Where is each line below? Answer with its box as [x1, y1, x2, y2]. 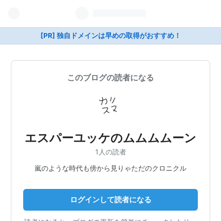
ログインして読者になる [70, 194, 151, 204]
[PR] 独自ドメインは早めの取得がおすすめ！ [40, 32, 181, 39]
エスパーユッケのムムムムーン [25, 131, 196, 145]
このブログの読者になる [67, 73, 154, 82]
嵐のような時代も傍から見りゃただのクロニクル [35, 163, 186, 172]
